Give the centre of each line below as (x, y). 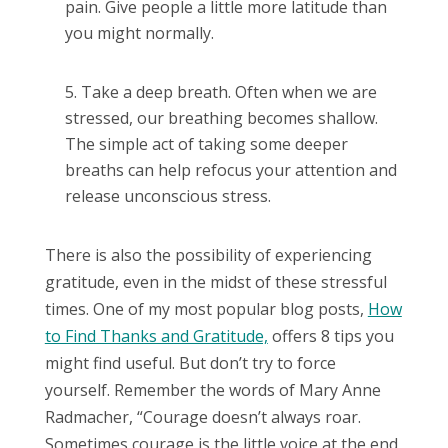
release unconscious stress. (167, 195)
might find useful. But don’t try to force (190, 362)
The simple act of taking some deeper (206, 143)
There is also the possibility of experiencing (208, 254)
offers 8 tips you (330, 335)
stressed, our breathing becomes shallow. (221, 117)
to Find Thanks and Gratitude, (156, 335)
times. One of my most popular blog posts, (206, 308)
